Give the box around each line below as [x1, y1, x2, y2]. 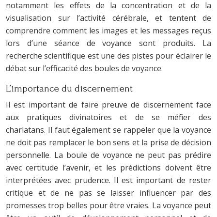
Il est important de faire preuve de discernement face [6, 99, 211, 110]
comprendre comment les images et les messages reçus [6, 25, 211, 36]
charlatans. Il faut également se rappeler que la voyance [6, 124, 211, 135]
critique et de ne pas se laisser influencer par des [6, 187, 211, 198]
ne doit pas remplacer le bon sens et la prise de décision [6, 137, 211, 148]
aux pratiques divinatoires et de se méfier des [6, 112, 211, 123]
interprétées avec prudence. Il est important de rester [6, 175, 211, 186]
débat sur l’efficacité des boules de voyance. [6, 63, 163, 74]
